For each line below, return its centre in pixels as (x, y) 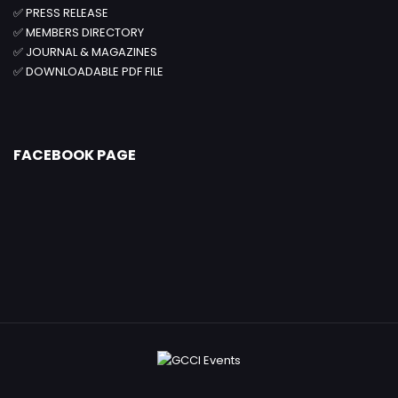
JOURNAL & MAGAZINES (92, 52)
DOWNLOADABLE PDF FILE (95, 72)
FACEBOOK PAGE (75, 155)
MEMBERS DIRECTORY (85, 33)
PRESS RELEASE (67, 13)
